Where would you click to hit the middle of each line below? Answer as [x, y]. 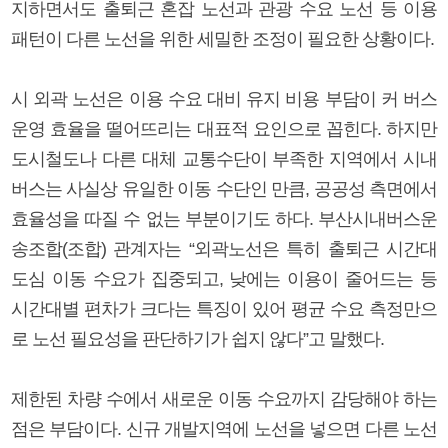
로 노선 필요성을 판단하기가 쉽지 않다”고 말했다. [197, 338]
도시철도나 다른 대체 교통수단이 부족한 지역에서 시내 [224, 158]
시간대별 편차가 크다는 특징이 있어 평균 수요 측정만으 [224, 308]
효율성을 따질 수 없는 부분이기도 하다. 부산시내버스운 [224, 218]
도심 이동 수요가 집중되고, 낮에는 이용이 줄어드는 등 [224, 278]
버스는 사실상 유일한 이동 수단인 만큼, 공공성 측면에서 [224, 188]
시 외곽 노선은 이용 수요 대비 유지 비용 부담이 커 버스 [224, 98]
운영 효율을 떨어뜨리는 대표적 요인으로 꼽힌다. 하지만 [224, 128]
